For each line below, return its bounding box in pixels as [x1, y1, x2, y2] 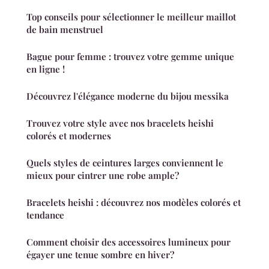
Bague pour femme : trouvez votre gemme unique [26, 50, 234, 62]
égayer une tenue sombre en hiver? [26, 248, 174, 261]
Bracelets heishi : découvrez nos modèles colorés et [26, 196, 241, 208]
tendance [26, 208, 64, 221]
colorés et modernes [26, 129, 111, 142]
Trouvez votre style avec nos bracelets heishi [26, 116, 214, 129]
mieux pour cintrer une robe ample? [26, 169, 179, 181]
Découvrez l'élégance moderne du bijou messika [26, 89, 229, 102]
